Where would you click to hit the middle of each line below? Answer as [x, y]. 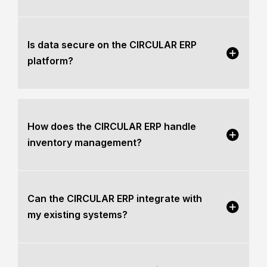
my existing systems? [77, 215]
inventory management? [85, 142]
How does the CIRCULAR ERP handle [112, 126]
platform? [50, 61]
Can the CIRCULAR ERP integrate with [115, 198]
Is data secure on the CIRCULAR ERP [112, 45]
